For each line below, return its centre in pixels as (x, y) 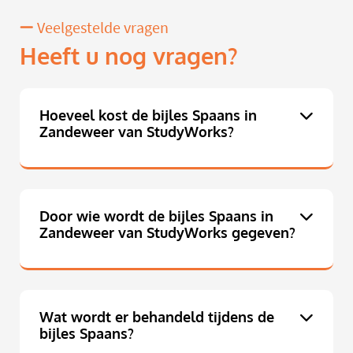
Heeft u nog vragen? (129, 56)
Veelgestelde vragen (101, 28)
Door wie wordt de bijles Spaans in (156, 216)
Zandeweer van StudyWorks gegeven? (167, 233)
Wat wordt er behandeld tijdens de (157, 317)
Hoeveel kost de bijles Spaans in (148, 115)
